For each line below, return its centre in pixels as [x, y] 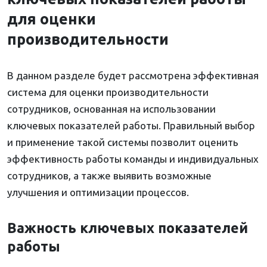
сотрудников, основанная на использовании [111, 109]
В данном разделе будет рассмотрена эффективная [133, 76]
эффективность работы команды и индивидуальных [133, 159]
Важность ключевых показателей [128, 228]
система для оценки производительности [108, 92]
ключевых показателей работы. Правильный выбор [131, 126]
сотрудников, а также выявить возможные [109, 176]
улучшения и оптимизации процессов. [98, 193]
